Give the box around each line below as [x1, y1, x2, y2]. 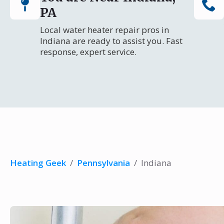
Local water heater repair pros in [40, 24, 169, 35]
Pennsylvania [77, 157, 130, 168]
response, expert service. [40, 46, 136, 57]
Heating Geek [10, 157, 66, 168]
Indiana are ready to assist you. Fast [40, 35, 182, 46]
